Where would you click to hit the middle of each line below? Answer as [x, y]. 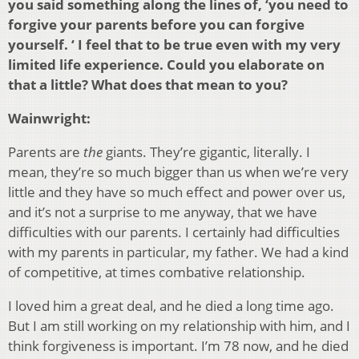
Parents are [46, 152]
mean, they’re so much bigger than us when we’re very [178, 172]
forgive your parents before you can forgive [156, 25]
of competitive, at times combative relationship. [157, 272]
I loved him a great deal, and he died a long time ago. [171, 306]
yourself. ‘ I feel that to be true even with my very [174, 45]
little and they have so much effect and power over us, [177, 192]
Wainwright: [49, 119]
